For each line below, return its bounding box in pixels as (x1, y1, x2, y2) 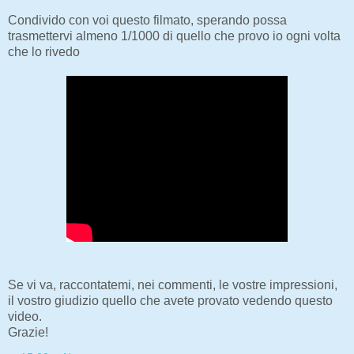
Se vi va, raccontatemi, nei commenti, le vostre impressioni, (8, 278, 337, 292)
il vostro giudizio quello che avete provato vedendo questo (8, 294, 333, 308)
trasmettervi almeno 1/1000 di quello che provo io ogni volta (8, 29, 341, 43)
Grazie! (8, 326, 48, 340)
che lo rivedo (8, 45, 80, 59)
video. (8, 310, 42, 324)
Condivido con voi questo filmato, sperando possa (8, 13, 287, 28)
